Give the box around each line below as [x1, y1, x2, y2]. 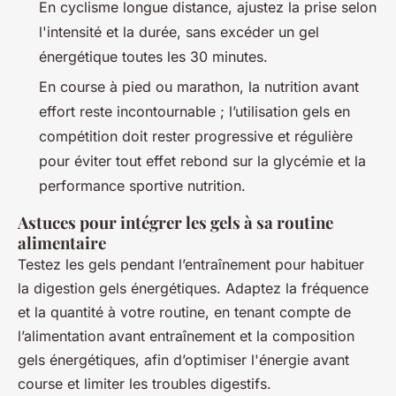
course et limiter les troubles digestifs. [18, 375, 271, 393]
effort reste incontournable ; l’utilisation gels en [39, 103, 350, 121]
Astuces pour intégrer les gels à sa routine [18, 211, 333, 234]
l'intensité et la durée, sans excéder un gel [39, 23, 319, 42]
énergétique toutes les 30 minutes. [39, 48, 268, 66]
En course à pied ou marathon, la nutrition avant [39, 78, 359, 96]
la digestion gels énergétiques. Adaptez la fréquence [18, 279, 369, 298]
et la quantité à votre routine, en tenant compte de [18, 303, 351, 322]
